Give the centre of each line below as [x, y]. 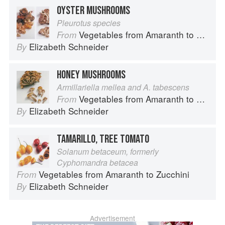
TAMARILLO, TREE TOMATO [103, 139]
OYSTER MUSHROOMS [93, 11]
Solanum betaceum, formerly [108, 152]
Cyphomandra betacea [97, 163]
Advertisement [113, 218]
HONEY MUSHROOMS [91, 75]
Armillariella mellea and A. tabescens [123, 87]
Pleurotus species [89, 23]
